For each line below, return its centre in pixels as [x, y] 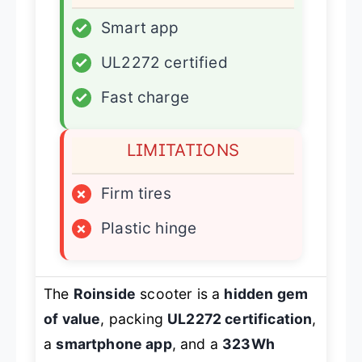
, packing [134, 319]
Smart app [140, 28]
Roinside [105, 294]
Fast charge [145, 98]
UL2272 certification [240, 319]
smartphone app [114, 344]
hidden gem [266, 294]
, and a [197, 344]
